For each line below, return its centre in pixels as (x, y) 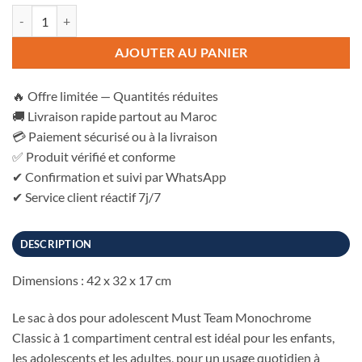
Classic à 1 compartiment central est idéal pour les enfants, (173, 337)
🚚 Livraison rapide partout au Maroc (114, 116)
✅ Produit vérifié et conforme (94, 157)
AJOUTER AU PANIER (181, 53)
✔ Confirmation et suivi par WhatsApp (119, 177)
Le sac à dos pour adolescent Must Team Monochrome (162, 317)
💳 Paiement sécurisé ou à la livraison (115, 137)
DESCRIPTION (56, 244)
